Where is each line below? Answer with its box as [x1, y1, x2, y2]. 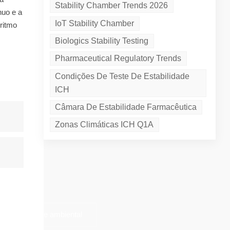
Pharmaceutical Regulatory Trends [55, 54, 182, 63]
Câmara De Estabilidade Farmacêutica [55, 102, 197, 111]
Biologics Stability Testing [55, 36, 149, 45]
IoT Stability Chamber [55, 18, 135, 28]
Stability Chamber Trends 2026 [55, 1, 168, 10]
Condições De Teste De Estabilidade [55, 71, 190, 81]
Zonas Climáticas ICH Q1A [55, 120, 154, 129]
